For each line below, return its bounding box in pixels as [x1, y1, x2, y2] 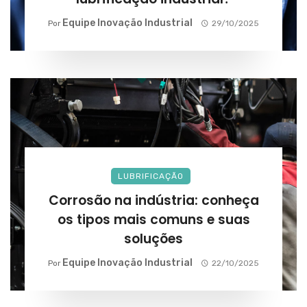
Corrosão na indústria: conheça [48, 191, 259, 210]
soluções [124, 229, 183, 248]
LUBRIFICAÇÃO [118, 171, 184, 181]
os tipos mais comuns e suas [57, 210, 250, 229]
